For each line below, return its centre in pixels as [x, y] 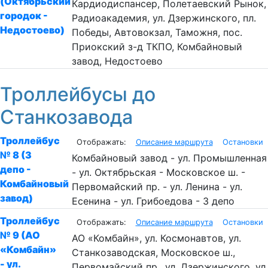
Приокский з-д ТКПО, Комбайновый [157, 47]
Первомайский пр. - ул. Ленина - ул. [157, 186]
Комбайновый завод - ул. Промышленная [169, 158]
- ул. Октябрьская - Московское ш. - [158, 172]
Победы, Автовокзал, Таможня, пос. [157, 33]
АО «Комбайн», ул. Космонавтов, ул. [156, 238]
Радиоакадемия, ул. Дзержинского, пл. [164, 18]
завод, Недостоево [117, 61]
